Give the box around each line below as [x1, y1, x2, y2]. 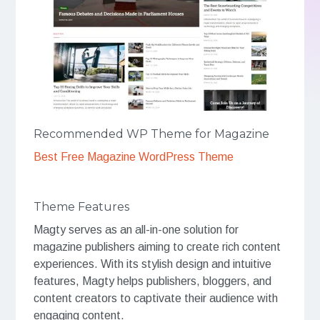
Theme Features [33, 200, 129, 214]
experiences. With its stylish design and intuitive [33, 257, 271, 270]
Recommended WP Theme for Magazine [33, 127, 269, 141]
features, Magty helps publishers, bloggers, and [33, 274, 271, 287]
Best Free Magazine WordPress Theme [33, 151, 234, 164]
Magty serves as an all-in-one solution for [33, 223, 239, 236]
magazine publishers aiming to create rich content [33, 240, 281, 253]
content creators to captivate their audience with [33, 291, 278, 304]
